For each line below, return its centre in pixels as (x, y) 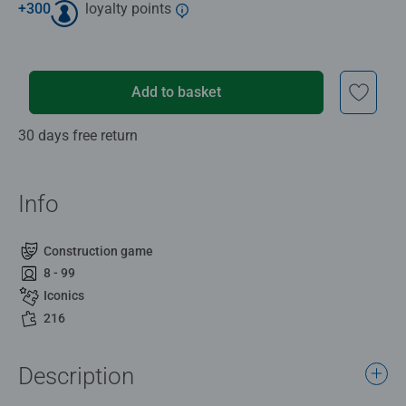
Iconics (64, 296)
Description (76, 376)
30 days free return (78, 135)
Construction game (98, 251)
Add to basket (177, 92)
